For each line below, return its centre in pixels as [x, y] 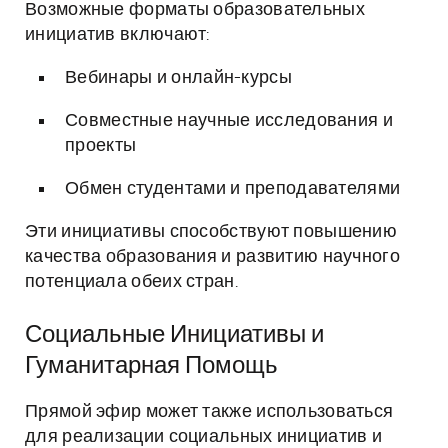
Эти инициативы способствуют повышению [211, 232]
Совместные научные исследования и [229, 121]
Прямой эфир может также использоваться [209, 412]
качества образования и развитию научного [212, 257]
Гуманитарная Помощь [151, 366]
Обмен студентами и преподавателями [233, 189]
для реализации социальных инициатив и [204, 437]
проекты [101, 146]
